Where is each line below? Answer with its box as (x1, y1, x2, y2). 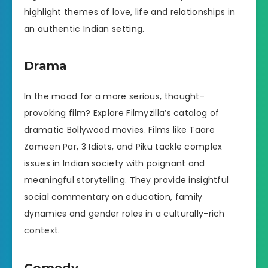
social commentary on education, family (24, 191, 203, 203)
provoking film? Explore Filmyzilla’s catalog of (24, 107, 220, 120)
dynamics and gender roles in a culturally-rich (24, 208, 225, 220)
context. (24, 224, 60, 237)
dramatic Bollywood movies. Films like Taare (24, 124, 215, 136)
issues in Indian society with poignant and (24, 157, 205, 170)
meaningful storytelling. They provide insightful (24, 174, 229, 187)
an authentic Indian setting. (24, 22, 145, 35)
